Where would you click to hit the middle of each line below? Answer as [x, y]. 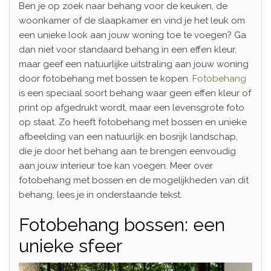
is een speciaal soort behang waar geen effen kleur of [135, 93]
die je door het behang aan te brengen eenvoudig [127, 151]
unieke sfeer [70, 246]
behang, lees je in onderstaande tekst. [100, 194]
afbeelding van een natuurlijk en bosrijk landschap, [128, 136]
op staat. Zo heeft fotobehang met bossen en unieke [133, 122]
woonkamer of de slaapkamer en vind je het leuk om [132, 20]
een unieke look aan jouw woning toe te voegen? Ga [132, 35]
